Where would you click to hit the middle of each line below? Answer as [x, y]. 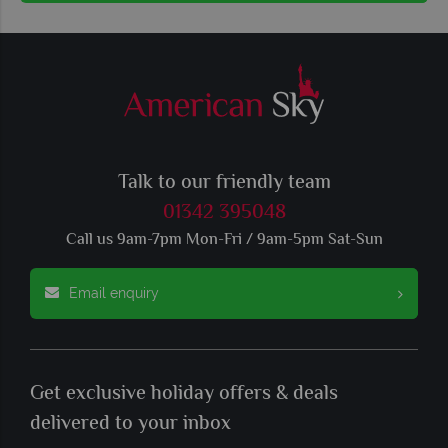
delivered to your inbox [130, 425]
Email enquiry [114, 293]
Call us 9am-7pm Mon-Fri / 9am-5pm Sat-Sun [224, 241]
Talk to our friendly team [224, 184]
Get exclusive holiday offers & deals [184, 395]
